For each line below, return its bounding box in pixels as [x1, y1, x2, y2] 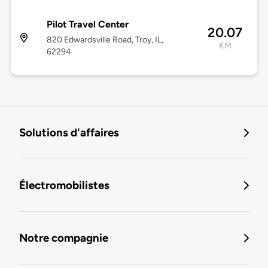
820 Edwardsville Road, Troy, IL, [46, 35, 163, 45]
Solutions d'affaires [19, 126, 119, 140]
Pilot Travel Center [46, 19, 129, 31]
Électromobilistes [19, 178, 109, 193]
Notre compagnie [19, 231, 108, 245]
